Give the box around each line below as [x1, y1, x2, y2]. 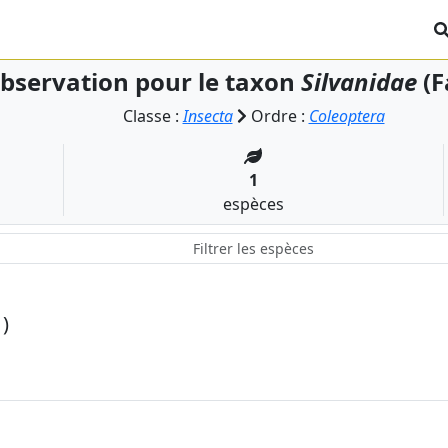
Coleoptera [308, 105, 385, 127]
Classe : [122, 105, 183, 127]
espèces [222, 193, 284, 215]
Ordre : [246, 105, 309, 127]
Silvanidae [301, 65, 417, 98]
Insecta [182, 105, 233, 127]
